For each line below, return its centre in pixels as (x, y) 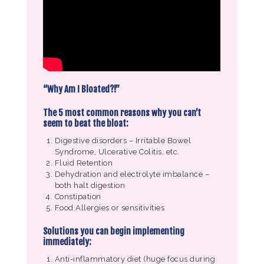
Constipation (78, 196)
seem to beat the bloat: (86, 123)
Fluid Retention (84, 163)
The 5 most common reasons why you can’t (122, 113)
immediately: (67, 242)
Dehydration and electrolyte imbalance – (132, 174)
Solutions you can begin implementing (114, 231)
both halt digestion (91, 185)
